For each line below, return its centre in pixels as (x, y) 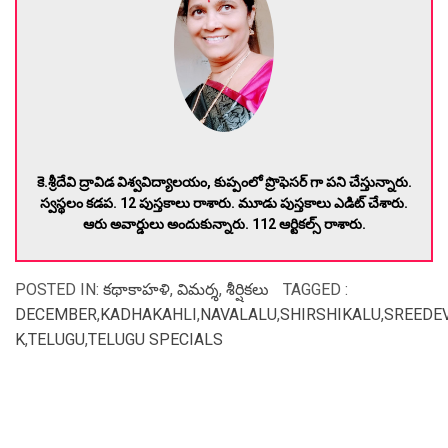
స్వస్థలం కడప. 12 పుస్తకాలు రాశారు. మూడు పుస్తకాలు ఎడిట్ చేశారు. (224, 202)
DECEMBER (56, 314)
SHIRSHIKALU (330, 314)
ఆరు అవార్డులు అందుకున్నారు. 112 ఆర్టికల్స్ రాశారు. (224, 223)
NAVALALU (238, 314)
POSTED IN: (59, 289)
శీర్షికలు (247, 289)
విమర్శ (198, 289)
